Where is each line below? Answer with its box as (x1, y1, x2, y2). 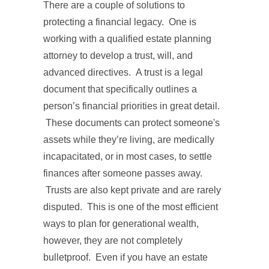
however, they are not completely (43, 235, 183, 246)
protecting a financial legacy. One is (43, 17, 196, 27)
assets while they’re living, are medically (43, 134, 214, 145)
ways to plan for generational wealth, (43, 219, 199, 229)
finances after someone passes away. (43, 168, 202, 178)
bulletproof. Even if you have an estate (43, 252, 208, 262)
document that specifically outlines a (43, 84, 197, 94)
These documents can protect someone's (43, 118, 220, 128)
